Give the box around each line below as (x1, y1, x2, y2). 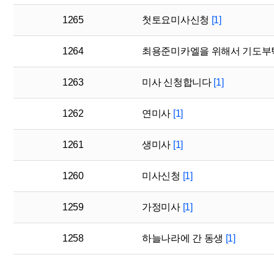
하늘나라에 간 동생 (142, 233, 226, 243)
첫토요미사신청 (142, 15, 212, 25)
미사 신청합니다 (142, 77, 214, 87)
